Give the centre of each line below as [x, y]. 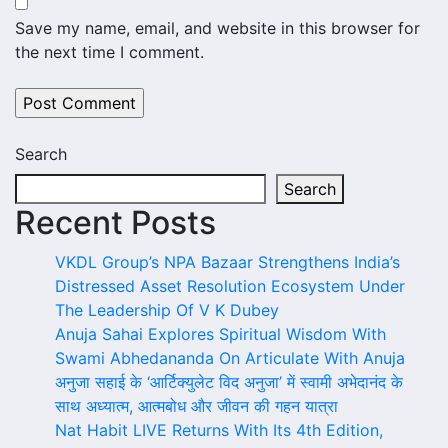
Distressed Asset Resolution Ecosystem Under [230, 286]
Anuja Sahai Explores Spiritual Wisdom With [220, 334]
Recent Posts [115, 222]
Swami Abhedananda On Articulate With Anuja [230, 358]
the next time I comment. [109, 52]
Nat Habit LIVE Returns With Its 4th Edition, [219, 430]
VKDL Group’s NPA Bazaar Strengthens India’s [227, 262]
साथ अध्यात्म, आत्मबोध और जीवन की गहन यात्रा [196, 406]
